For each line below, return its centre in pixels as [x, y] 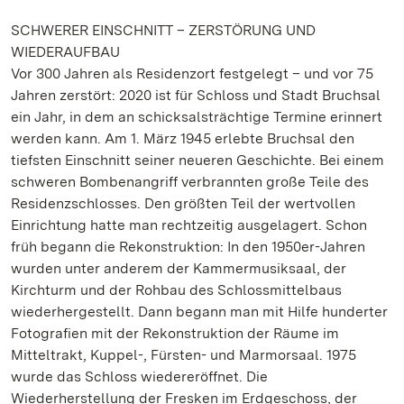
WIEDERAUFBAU [65, 52]
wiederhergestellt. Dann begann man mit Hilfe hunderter [199, 312]
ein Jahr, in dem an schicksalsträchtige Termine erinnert [197, 117]
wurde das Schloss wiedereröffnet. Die [139, 376]
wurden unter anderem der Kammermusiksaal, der [179, 268]
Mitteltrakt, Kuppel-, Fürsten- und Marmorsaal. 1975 [184, 355]
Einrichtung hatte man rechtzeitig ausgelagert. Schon [189, 225]
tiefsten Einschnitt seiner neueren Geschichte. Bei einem [197, 160]
